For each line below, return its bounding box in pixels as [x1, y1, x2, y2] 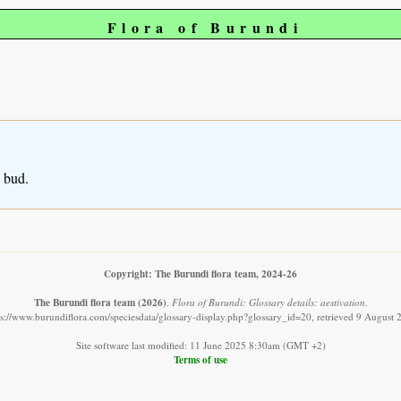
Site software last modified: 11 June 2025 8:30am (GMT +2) [75, 338, 326, 353]
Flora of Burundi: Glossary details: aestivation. [171, 295, 368, 310]
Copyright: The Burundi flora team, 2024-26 [104, 266, 297, 282]
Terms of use [174, 352, 227, 368]
